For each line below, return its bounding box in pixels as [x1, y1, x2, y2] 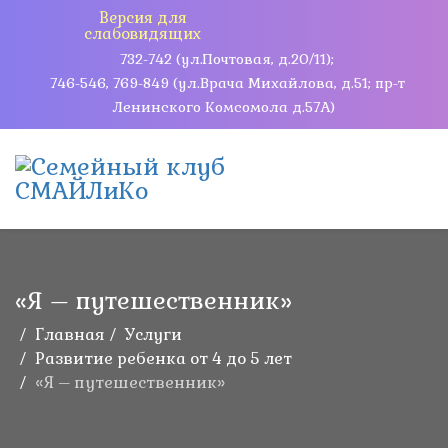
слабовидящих [84, 24, 201, 43]
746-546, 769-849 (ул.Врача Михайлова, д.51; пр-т [49, 74, 405, 92]
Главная [35, 324, 105, 345]
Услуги [125, 324, 182, 345]
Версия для [98, 8, 187, 27]
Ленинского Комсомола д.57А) [113, 98, 335, 116]
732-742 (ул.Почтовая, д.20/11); [120, 50, 334, 68]
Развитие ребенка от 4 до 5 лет [35, 348, 292, 369]
